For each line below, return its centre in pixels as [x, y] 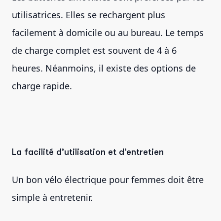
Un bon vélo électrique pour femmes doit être [108, 179]
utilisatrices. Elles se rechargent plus [89, 15]
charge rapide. [43, 86]
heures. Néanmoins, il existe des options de [104, 68]
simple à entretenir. [54, 197]
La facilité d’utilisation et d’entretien [88, 152]
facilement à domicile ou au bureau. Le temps [108, 32]
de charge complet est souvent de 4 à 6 [94, 50]
